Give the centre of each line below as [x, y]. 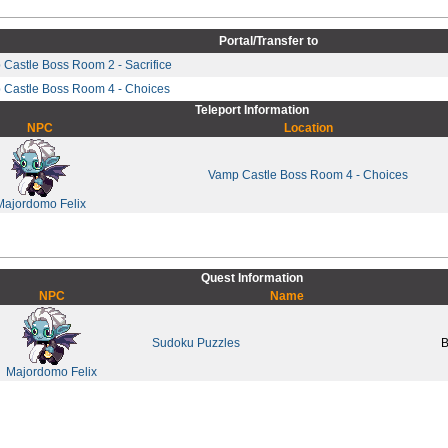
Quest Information [251, 277]
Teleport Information [251, 109]
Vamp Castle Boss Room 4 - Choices [308, 174]
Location [308, 127]
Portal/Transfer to [268, 40]
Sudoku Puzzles [195, 342]
